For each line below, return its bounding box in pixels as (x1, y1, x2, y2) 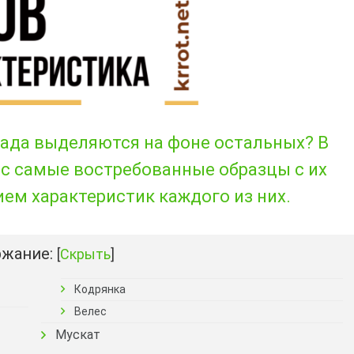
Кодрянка (74, 283, 126, 296)
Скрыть (60, 246, 111, 262)
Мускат (55, 327, 100, 342)
